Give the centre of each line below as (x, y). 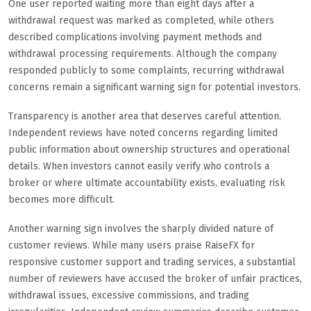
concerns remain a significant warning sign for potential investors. (154, 87)
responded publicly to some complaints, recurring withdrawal (146, 71)
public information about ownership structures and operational (149, 150)
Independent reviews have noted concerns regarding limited (143, 133)
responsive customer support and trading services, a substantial (152, 262)
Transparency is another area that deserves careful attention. (145, 117)
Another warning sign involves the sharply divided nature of (141, 229)
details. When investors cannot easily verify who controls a (139, 167)
